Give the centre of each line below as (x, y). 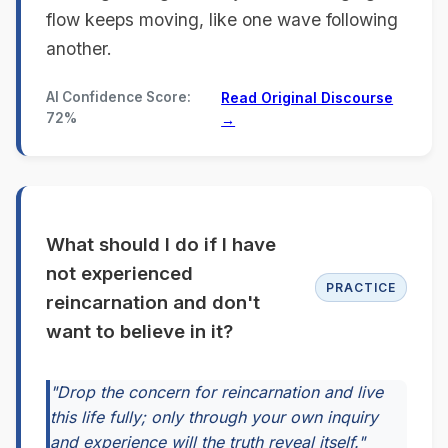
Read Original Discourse (307, 97)
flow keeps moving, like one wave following (222, 19)
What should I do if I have (161, 244)
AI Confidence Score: (118, 96)
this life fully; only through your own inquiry (214, 417)
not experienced (119, 273)
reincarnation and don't (153, 302)
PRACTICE (361, 288)
